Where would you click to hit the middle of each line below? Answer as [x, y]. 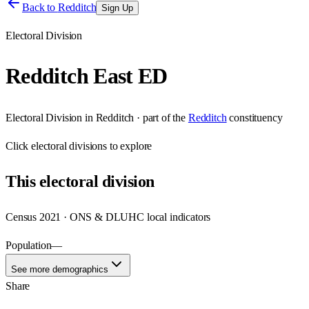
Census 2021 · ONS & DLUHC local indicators [108, 217]
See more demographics [60, 269]
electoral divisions [69, 146]
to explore [130, 146]
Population [29, 245]
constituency [256, 117]
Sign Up [118, 8]
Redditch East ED [87, 76]
